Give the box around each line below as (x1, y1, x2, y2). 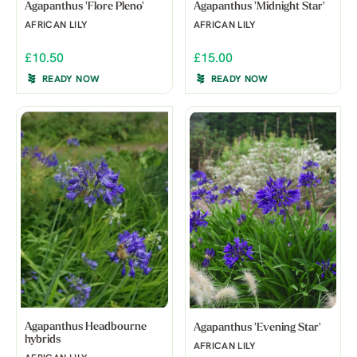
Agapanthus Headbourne (25, 321, 147, 334)
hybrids (25, 334, 61, 347)
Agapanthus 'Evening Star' (193, 322, 321, 335)
